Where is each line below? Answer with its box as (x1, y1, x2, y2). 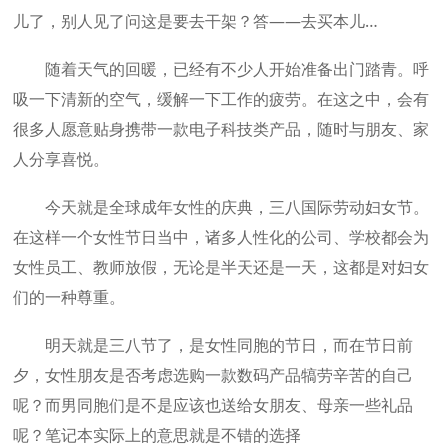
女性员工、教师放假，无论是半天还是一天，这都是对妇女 (13, 256, 430, 278)
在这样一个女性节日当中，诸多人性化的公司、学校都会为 (13, 226, 430, 248)
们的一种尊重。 (13, 286, 126, 308)
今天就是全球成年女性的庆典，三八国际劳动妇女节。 (13, 196, 430, 218)
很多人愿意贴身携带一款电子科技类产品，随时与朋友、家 (13, 118, 430, 140)
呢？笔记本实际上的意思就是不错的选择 (13, 424, 302, 446)
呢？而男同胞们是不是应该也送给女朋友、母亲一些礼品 (13, 394, 414, 416)
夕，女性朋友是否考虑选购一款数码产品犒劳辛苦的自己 (13, 364, 414, 386)
